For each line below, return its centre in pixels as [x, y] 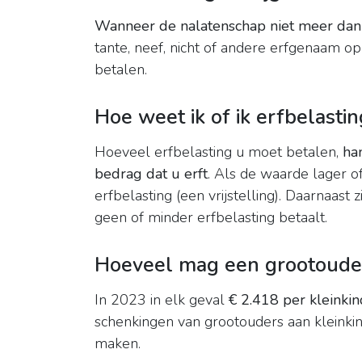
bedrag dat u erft [151, 174]
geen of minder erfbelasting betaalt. [211, 218]
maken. [118, 344]
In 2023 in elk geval [162, 300]
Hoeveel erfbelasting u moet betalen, [219, 152]
